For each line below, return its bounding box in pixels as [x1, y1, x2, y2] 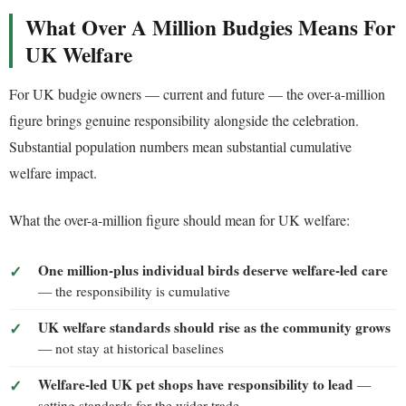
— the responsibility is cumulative [38, 281, 230, 300]
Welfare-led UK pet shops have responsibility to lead [38, 373, 353, 394]
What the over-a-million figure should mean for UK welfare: [9, 209, 350, 229]
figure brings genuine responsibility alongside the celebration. [9, 111, 359, 130]
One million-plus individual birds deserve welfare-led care [38, 259, 388, 280]
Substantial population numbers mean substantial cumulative [9, 137, 352, 157]
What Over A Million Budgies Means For [25, 12, 395, 43]
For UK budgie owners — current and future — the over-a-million [9, 84, 385, 104]
